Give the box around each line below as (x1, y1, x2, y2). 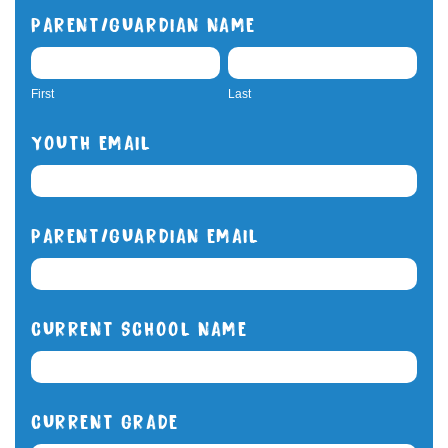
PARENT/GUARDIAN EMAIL (31, 223, 260, 244)
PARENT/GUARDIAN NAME (31, 12, 256, 33)
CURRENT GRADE (31, 409, 179, 430)
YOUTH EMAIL (31, 130, 152, 151)
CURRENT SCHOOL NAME (31, 316, 248, 337)
